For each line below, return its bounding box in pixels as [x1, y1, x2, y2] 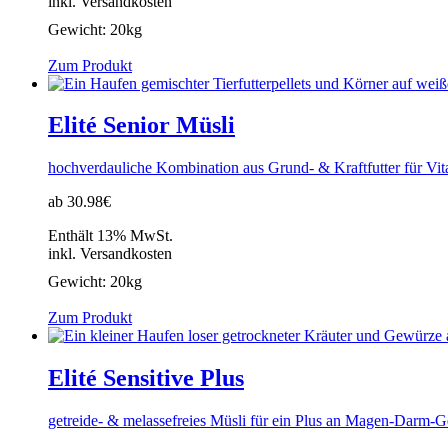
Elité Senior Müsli [48, 112, 235, 139]
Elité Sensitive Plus [48, 365, 244, 392]
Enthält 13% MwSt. [48, 227, 173, 245]
